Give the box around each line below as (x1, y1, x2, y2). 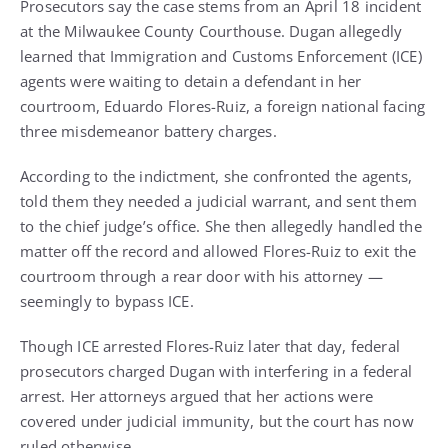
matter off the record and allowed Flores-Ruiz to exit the (20, 241, 417, 262)
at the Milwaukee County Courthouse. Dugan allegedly (20, 21, 403, 42)
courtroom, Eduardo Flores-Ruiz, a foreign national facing (20, 96, 426, 117)
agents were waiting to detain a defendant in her (20, 71, 362, 92)
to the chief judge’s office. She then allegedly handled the (20, 216, 422, 237)
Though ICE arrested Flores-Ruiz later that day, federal (20, 336, 401, 357)
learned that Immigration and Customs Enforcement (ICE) (20, 46, 422, 67)
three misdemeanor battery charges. (20, 121, 277, 142)
